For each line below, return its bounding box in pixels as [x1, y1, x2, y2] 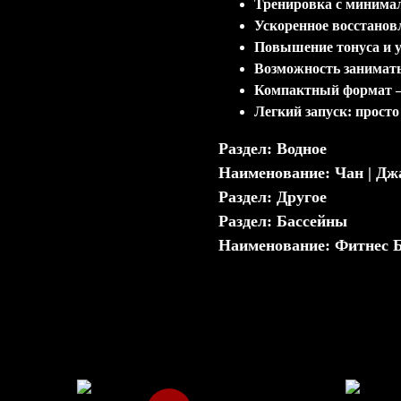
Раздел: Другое [218, 187, 327, 206]
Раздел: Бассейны [218, 211, 347, 230]
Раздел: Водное [218, 139, 327, 158]
